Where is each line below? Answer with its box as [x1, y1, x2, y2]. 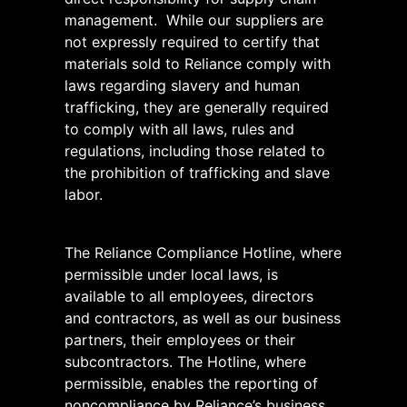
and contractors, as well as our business [65, 308, 341, 327]
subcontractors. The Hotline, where [65, 352, 306, 371]
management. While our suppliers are [65, 10, 323, 29]
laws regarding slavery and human [65, 75, 300, 94]
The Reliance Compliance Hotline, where [65, 243, 342, 262]
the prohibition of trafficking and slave [65, 163, 330, 182]
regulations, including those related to [65, 141, 325, 160]
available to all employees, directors [65, 286, 313, 305]
